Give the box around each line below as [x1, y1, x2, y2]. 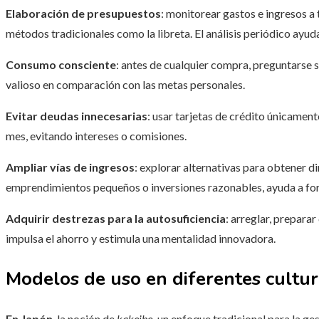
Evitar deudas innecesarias [6, 109, 147, 123]
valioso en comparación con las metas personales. [6, 78, 245, 92]
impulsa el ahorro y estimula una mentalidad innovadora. [6, 231, 276, 246]
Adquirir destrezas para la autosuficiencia [6, 211, 226, 226]
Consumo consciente [6, 58, 116, 72]
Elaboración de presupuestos [6, 6, 161, 21]
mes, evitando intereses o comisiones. [6, 129, 187, 143]
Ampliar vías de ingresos [6, 160, 135, 174]
